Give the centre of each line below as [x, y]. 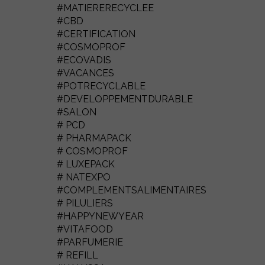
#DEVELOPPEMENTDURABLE [125, 99]
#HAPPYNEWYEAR [100, 216]
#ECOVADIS [84, 60]
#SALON [77, 112]
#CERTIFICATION [96, 34]
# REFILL [77, 255]
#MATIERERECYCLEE [105, 8]
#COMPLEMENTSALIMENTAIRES [132, 190]
